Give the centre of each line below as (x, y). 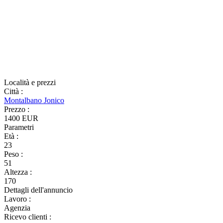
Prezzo (16, 109)
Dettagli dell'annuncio (38, 190)
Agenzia (17, 208)
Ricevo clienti (27, 217)
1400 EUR (21, 118)
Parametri (19, 127)
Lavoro (16, 199)
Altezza (17, 172)
